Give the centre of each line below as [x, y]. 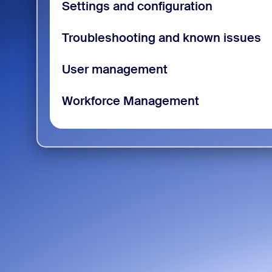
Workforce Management [130, 100]
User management [114, 69]
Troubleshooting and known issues [161, 37]
